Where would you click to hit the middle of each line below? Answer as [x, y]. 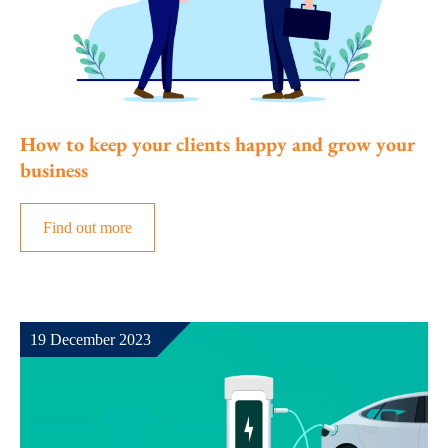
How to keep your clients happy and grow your [217, 144]
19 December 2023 [90, 340]
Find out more [87, 228]
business [54, 170]
